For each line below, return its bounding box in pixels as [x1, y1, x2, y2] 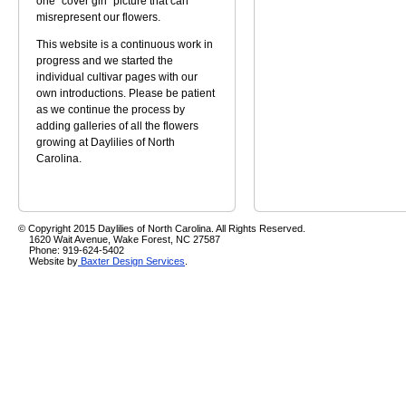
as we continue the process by [36, 103, 185, 116]
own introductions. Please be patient [36, 87, 215, 100]
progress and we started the [36, 54, 173, 67]
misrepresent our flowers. [36, 11, 160, 24]
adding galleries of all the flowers [36, 120, 198, 132]
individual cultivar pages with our [36, 71, 198, 83]
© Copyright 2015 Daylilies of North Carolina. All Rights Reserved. [18, 223, 305, 234]
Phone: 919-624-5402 [18, 245, 124, 256]
